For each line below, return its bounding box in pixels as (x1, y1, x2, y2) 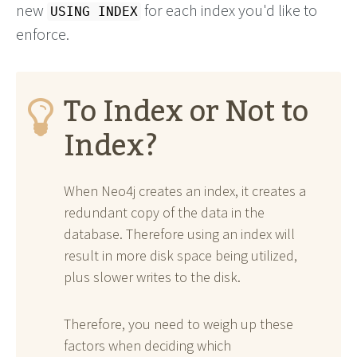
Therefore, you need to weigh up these (64, 314, 293, 333)
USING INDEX (50, 3, 138, 19)
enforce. (16, 23, 69, 44)
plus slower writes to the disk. (64, 267, 241, 286)
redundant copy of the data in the (64, 202, 265, 222)
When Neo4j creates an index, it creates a (64, 181, 306, 200)
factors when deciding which (64, 335, 231, 355)
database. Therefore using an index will (64, 224, 295, 243)
